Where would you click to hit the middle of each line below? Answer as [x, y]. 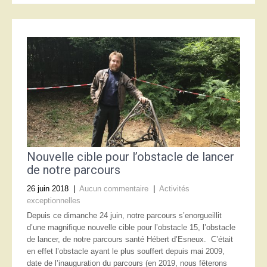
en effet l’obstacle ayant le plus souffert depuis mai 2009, [126, 251]
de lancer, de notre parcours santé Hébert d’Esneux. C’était [130, 239]
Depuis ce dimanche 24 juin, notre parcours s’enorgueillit [124, 215]
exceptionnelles [54, 201]
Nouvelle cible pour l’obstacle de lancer [131, 157]
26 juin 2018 [48, 189]
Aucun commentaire [114, 189]
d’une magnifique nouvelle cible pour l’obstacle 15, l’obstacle [131, 227]
